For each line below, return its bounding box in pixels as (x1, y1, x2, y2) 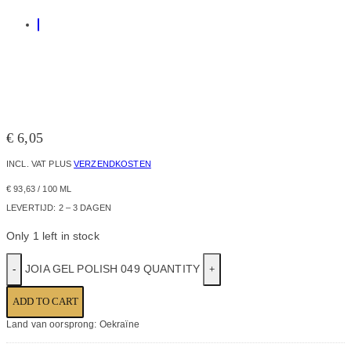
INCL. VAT (6, 158, 47, 168)
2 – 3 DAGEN (58, 202, 111, 212)
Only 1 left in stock (6, 230, 100, 243)
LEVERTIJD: (6, 202, 59, 212)
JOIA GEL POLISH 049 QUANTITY (25, 262, 200, 275)
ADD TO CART (12, 295, 78, 308)
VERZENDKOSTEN (74, 158, 151, 168)
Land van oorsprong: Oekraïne (6, 318, 139, 330)
